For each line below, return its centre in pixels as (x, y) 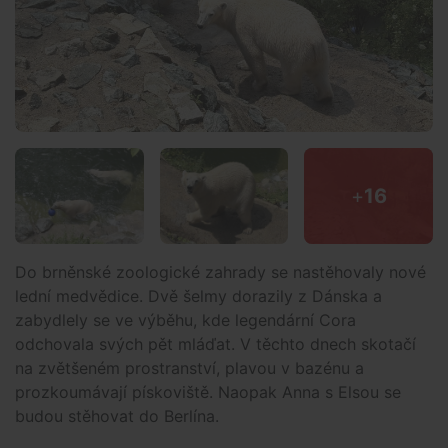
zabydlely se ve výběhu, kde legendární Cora (185, 320)
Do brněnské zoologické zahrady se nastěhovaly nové (220, 272)
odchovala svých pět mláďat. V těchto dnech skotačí (215, 344)
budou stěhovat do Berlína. (117, 416)
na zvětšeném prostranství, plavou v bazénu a (189, 368)
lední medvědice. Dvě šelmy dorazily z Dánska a (198, 296)
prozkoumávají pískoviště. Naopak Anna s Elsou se (208, 392)
